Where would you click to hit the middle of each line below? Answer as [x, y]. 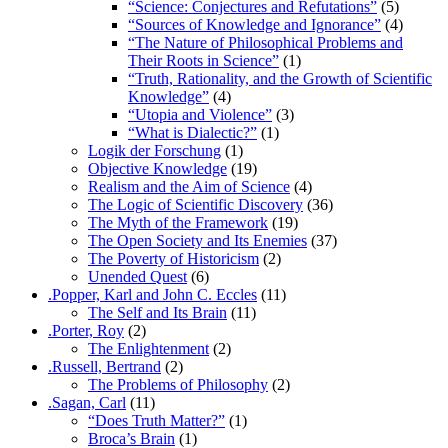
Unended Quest [137, 276]
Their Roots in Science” [203, 60]
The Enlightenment [148, 348]
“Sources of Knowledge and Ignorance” [254, 24]
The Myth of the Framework [178, 222]
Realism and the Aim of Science [189, 186]
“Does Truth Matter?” [156, 420]
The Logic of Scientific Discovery [195, 204]
